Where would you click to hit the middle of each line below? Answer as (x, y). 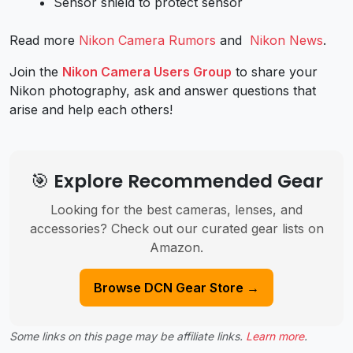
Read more (44, 41)
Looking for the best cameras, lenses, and (176, 210)
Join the (36, 72)
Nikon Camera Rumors (147, 41)
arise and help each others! (91, 110)
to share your (275, 72)
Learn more (275, 336)
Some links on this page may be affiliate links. (128, 336)
